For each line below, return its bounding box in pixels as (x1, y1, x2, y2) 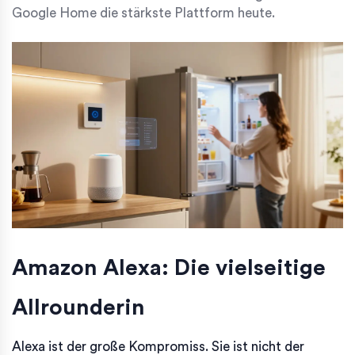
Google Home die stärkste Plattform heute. (12, 6, 275, 20)
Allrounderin (12, 296, 145, 319)
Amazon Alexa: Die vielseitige (12, 256, 326, 279)
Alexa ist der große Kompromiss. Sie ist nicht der (12, 339, 304, 353)
